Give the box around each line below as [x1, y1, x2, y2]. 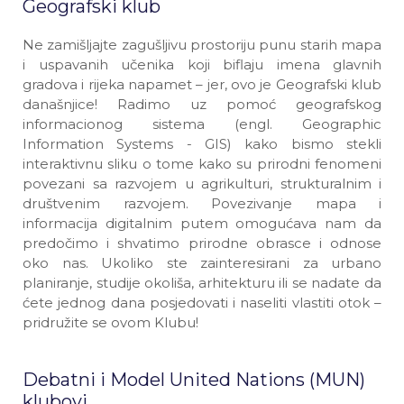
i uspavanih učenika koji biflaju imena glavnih [23, 56, 381, 73]
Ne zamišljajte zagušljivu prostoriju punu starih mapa [23, 36, 381, 53]
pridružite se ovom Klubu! [23, 314, 198, 331]
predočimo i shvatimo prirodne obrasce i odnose [23, 234, 381, 252]
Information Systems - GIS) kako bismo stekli [23, 135, 381, 152]
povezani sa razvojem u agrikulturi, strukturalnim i [23, 175, 381, 192]
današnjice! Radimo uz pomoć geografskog [23, 96, 381, 113]
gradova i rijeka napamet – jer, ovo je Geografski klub [23, 76, 381, 93]
